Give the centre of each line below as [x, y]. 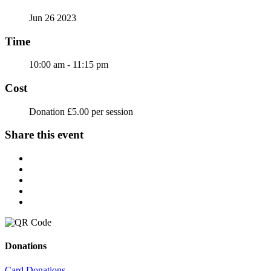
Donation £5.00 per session [81, 111]
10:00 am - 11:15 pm [69, 65]
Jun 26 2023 [53, 18]
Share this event [44, 135]
